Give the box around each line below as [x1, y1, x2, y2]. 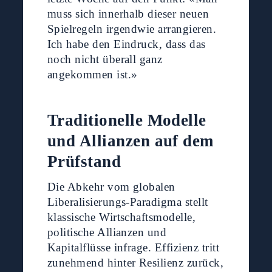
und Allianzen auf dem [47, 132, 214, 151]
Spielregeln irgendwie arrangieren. [47, 22, 217, 36]
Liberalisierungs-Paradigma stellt [47, 195, 208, 209]
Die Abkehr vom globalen [47, 180, 175, 194]
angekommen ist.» [47, 68, 138, 81]
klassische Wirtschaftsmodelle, [47, 211, 196, 224]
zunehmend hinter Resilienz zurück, [47, 256, 224, 270]
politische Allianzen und [47, 226, 167, 239]
